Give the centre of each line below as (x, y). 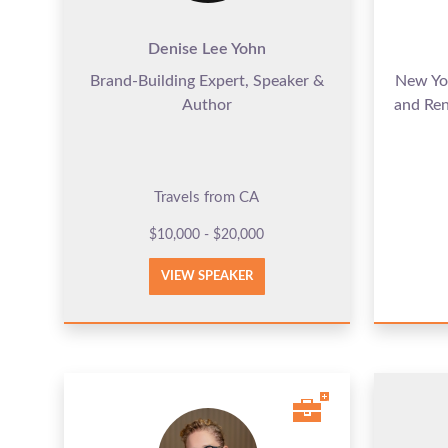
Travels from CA (207, 197)
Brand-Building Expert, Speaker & (206, 80)
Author (206, 104)
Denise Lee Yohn (206, 48)
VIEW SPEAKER (206, 276)
